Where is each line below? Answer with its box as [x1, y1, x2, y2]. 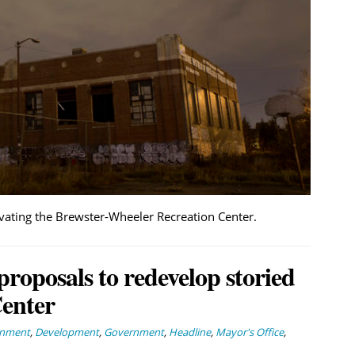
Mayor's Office [215, 324, 284, 339]
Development [34, 324, 99, 339]
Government [103, 324, 164, 339]
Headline [168, 324, 211, 339]
